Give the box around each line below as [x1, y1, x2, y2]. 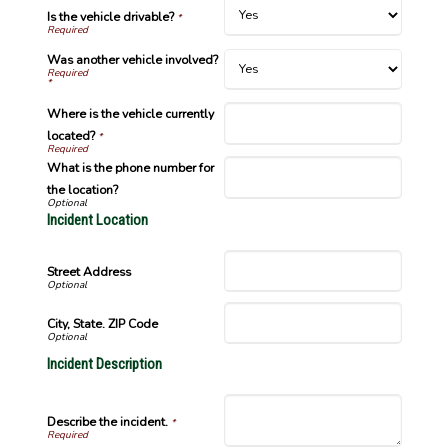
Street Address [46, 263, 131, 280]
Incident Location [46, 210, 148, 229]
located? [46, 127, 95, 144]
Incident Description [46, 355, 162, 373]
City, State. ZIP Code [46, 315, 158, 332]
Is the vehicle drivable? [46, 8, 174, 25]
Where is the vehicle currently [46, 105, 214, 122]
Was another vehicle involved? [46, 51, 218, 68]
